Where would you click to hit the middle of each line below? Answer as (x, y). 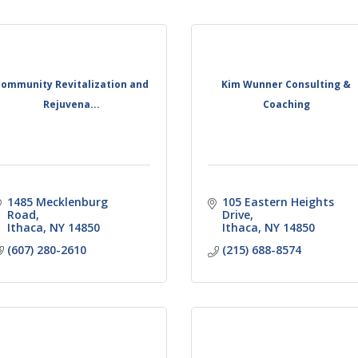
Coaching (286, 105)
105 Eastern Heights (278, 201)
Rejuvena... (72, 105)
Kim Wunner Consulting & (286, 85)
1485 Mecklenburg (57, 201)
